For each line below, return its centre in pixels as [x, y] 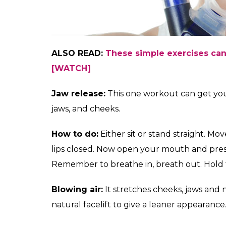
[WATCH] [71, 68]
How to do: [75, 134]
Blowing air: [77, 189]
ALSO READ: [77, 53]
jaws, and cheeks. [86, 108]
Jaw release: [78, 93]
